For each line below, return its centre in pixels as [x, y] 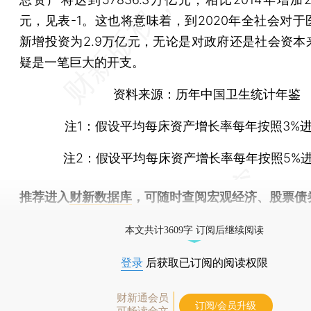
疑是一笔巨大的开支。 [82, 62]
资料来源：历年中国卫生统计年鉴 [194, 94]
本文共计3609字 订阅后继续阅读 [194, 230]
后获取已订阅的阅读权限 [205, 262]
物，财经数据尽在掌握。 [88, 217]
